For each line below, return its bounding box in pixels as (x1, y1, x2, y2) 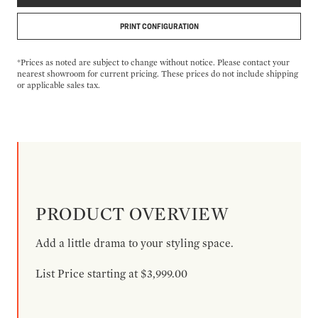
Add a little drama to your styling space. (35, 236, 234, 250)
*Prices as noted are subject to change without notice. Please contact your (17, 57, 290, 67)
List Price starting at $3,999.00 (35, 267, 187, 280)
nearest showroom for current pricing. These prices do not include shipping (17, 68, 298, 79)
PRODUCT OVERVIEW (35, 202, 229, 224)
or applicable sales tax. (17, 79, 100, 90)
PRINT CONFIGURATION (119, 21, 199, 31)
